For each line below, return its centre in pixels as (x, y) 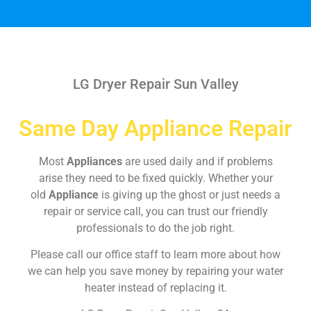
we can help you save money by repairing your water (155, 271)
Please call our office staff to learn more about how (155, 254)
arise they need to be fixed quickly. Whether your (155, 178)
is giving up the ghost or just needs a (191, 194)
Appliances (95, 161)
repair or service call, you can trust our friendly (155, 211)
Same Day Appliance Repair (155, 128)
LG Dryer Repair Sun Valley (155, 84)
